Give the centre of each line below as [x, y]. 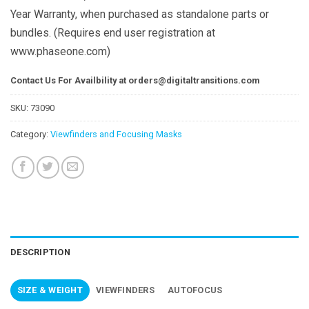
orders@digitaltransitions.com [194, 80]
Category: [30, 134]
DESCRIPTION [40, 252]
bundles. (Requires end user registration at [113, 32]
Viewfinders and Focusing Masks [116, 134]
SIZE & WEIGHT [50, 290]
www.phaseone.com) [60, 51]
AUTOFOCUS [195, 290]
